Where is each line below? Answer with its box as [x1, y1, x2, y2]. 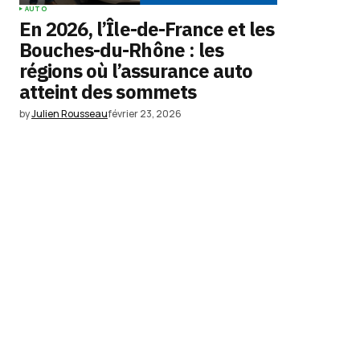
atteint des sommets [19, 79, 196, 104]
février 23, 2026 [108, 107, 182, 121]
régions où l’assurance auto [19, 58, 253, 84]
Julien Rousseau [31, 107, 108, 121]
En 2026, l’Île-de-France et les [19, 16, 275, 42]
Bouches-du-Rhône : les [19, 37, 223, 63]
